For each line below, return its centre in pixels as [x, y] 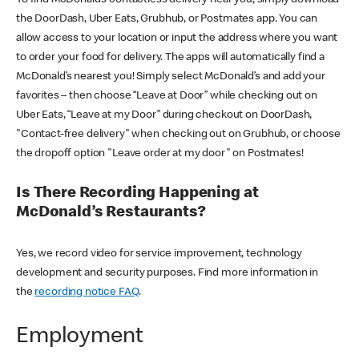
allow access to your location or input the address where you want [177, 38]
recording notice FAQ [87, 292]
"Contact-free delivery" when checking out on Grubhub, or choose [178, 134]
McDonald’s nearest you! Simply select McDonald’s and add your [171, 77]
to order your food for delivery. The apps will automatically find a [170, 57]
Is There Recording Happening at [137, 194]
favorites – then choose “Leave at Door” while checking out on [167, 96]
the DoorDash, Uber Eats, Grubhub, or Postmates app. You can [167, 19]
